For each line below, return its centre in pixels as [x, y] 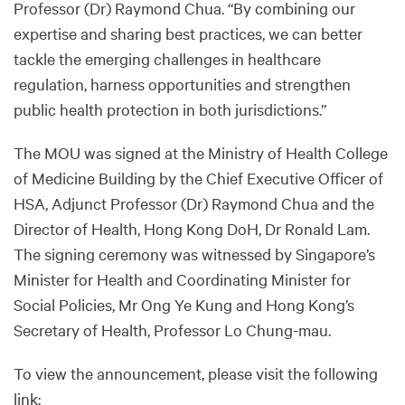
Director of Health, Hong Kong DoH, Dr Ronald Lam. [192, 229]
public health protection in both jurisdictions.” [170, 109]
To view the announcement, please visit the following [196, 373]
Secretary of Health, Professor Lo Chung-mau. [172, 330]
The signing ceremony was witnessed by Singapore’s [194, 254]
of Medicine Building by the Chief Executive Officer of [198, 178]
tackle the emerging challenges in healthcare [167, 59]
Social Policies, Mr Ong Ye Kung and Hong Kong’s [184, 305]
